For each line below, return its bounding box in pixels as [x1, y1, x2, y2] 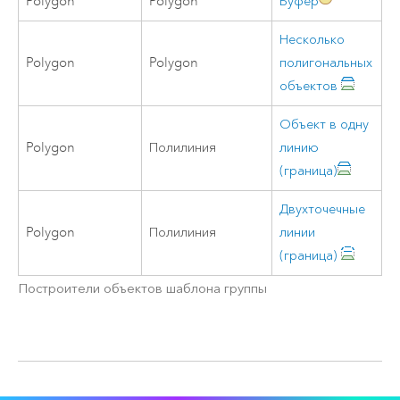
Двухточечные [279, 200, 366, 218]
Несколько [279, 30, 346, 48]
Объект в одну [279, 115, 370, 133]
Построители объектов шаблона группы [17, 280, 267, 297]
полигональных [279, 54, 373, 71]
